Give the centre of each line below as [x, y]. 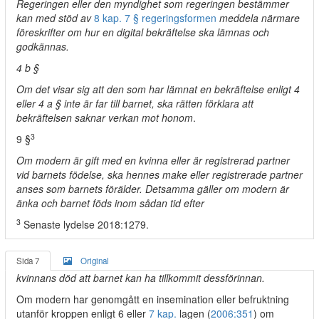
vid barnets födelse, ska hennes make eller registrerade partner [159, 174]
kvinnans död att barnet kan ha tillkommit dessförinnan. [141, 278]
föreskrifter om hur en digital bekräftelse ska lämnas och [143, 32]
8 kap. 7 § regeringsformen [155, 18]
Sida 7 [28, 261]
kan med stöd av [55, 18]
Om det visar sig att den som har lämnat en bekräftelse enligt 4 [158, 89]
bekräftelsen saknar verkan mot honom [105, 117]
